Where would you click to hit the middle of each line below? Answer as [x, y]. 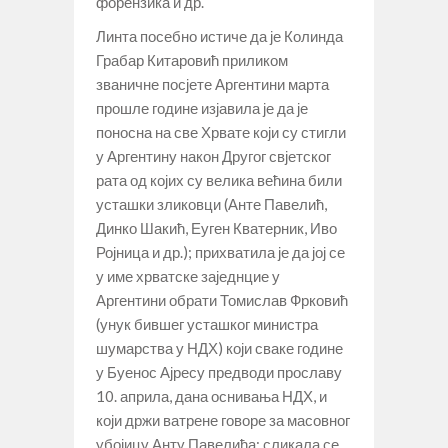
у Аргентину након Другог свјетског [213, 155]
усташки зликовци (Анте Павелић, [211, 203]
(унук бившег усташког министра [207, 323]
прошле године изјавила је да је [202, 107]
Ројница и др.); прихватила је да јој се [220, 251]
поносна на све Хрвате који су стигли [221, 131]
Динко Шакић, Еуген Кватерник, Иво [216, 227]
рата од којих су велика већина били [219, 179]
